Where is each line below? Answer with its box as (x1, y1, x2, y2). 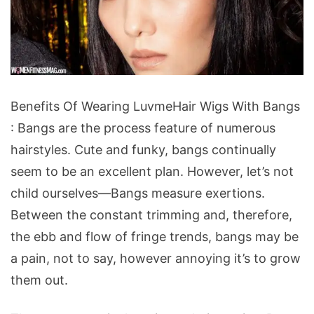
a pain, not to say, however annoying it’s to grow (11, 250, 301, 266)
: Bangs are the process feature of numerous (11, 120, 275, 135)
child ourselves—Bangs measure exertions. (11, 185, 265, 200)
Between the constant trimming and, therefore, (11, 207, 292, 222)
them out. (11, 272, 68, 287)
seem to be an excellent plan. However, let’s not (11, 163, 294, 179)
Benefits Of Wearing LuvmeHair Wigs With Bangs (11, 98, 300, 114)
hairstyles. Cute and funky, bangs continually (11, 142, 276, 157)
